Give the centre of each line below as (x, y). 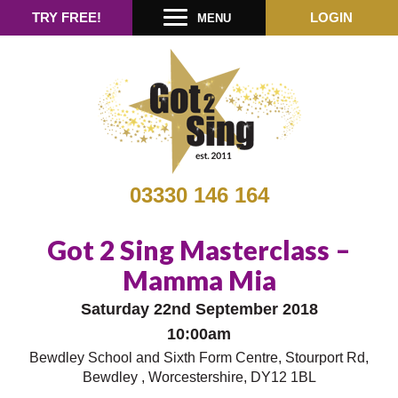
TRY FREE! (66, 17)
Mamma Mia (199, 280)
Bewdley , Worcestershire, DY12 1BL (199, 377)
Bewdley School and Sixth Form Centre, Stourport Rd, (199, 358)
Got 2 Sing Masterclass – (199, 250)
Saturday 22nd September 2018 (199, 309)
